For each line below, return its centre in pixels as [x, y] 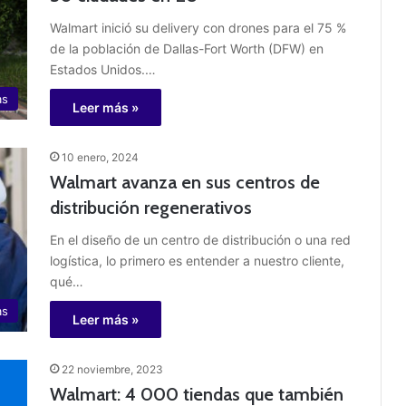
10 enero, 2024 [100, 158]
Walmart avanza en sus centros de [185, 183]
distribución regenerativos [151, 208]
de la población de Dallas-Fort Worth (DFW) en [187, 49]
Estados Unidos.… [103, 70]
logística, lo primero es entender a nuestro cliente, [197, 261]
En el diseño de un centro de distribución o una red [200, 240]
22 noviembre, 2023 [112, 370]
